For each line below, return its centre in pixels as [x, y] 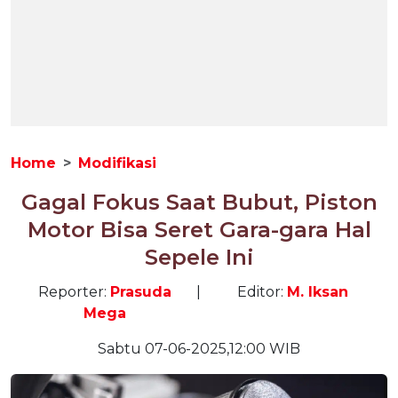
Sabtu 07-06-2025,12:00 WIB [199, 349]
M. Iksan [318, 292]
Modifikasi [117, 163]
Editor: [263, 292]
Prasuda [141, 292]
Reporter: [74, 292]
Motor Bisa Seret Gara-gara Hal [199, 230]
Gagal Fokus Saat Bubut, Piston [199, 202]
